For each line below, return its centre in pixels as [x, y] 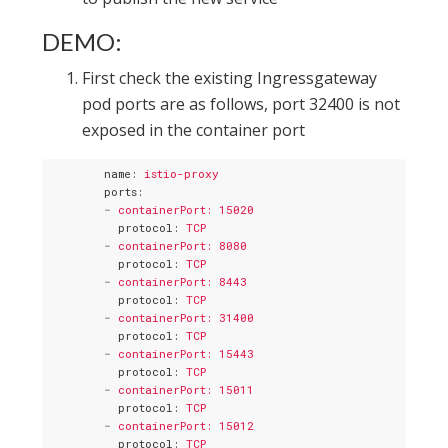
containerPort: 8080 [182, 245]
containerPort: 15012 [186, 425]
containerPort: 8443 [182, 281]
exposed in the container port [194, 130]
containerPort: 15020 [186, 209]
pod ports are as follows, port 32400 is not [241, 104]
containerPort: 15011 [186, 389]
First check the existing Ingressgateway [230, 78]
